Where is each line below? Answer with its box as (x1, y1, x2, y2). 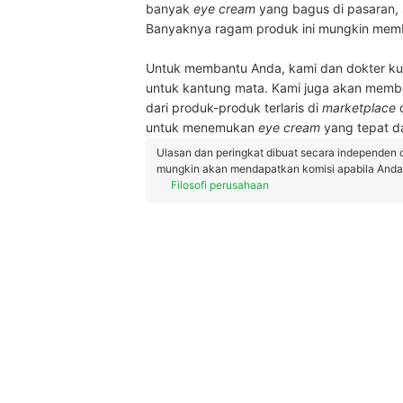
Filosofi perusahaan (171, 178, 269, 192)
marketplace (322, 100, 396, 115)
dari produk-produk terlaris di (146, 100, 322, 115)
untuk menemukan (146, 120, 258, 135)
